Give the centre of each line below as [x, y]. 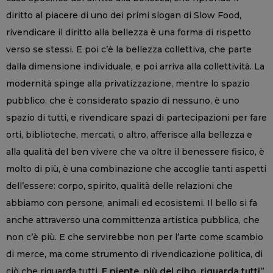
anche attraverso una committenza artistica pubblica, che [133, 220]
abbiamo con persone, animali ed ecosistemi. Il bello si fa [132, 203]
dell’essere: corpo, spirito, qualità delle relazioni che [119, 186]
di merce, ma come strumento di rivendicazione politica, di [134, 254]
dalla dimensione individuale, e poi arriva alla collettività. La [135, 67]
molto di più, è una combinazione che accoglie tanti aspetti [136, 169]
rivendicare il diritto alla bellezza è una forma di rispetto [129, 33]
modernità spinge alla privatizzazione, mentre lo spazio [128, 84]
